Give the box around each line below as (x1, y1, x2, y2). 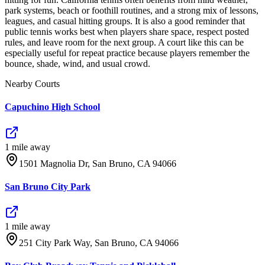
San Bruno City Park (5, 181, 91, 192)
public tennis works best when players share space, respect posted (5, 27, 249, 37)
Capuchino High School (5, 102, 100, 112)
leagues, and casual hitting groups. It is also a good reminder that (5, 16, 245, 27)
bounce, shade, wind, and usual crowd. (5, 59, 150, 69)
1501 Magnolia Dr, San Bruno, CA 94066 (19, 158, 176, 169)
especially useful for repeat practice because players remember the (5, 48, 250, 59)
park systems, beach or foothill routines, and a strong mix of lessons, (5, 5, 258, 16)
